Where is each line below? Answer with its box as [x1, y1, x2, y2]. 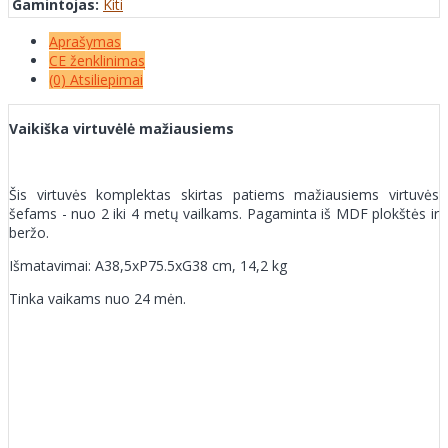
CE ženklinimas [49, 50, 145, 70]
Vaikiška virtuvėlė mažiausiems [9, 118, 234, 138]
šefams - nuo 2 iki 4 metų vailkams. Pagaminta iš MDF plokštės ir [9, 203, 439, 223]
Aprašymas [49, 31, 121, 51]
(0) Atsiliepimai [49, 69, 143, 89]
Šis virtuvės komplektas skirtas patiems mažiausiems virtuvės [9, 184, 439, 204]
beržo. [9, 222, 49, 242]
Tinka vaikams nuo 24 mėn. [9, 288, 186, 308]
